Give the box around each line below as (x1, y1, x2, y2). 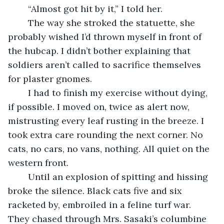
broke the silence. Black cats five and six (8, 184, 184, 196)
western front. (8, 156, 68, 168)
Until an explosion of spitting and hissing (18, 170, 28, 182)
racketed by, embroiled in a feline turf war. (8, 198, 193, 210)
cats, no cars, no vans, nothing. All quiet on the (8, 142, 212, 154)
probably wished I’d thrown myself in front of (8, 30, 204, 42)
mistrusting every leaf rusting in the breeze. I (8, 114, 206, 126)
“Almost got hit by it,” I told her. (28, 2, 162, 14)
